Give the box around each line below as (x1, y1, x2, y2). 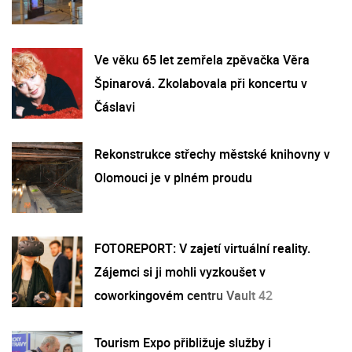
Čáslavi (94, 97, 135, 115)
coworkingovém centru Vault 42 (94, 286, 273, 304)
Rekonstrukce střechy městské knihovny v (94, 145, 330, 163)
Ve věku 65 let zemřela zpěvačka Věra (94, 50, 310, 68)
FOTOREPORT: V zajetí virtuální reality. (94, 239, 310, 257)
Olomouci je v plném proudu (94, 168, 252, 186)
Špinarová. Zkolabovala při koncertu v (94, 74, 307, 92)
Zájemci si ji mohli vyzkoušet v (94, 262, 266, 280)
